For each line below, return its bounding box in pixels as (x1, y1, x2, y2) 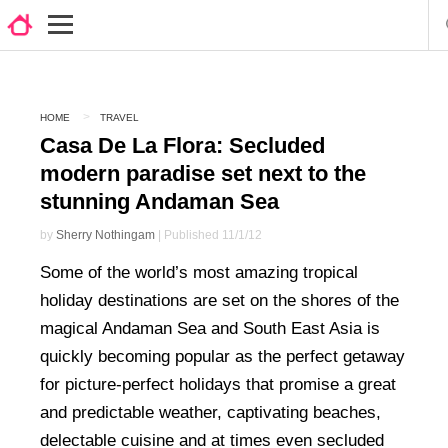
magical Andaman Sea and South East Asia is (40, 318, 380, 338)
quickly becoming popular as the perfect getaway (40, 346, 405, 366)
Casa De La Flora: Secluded (40, 132, 325, 158)
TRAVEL (100, 112, 139, 123)
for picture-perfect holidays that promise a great (40, 374, 396, 394)
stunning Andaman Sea (40, 188, 279, 214)
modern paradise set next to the (40, 160, 366, 186)
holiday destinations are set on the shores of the (40, 290, 399, 310)
